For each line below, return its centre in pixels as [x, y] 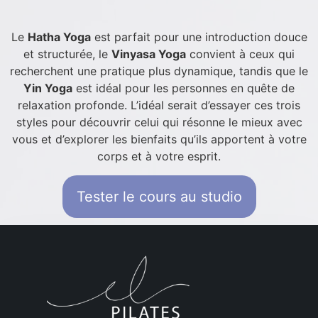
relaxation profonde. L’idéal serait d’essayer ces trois [159, 105]
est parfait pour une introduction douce [199, 37]
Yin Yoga [48, 88]
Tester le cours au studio [159, 196]
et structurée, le [67, 54]
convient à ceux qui [240, 54]
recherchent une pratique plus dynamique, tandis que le [159, 71]
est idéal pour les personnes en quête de [183, 88]
